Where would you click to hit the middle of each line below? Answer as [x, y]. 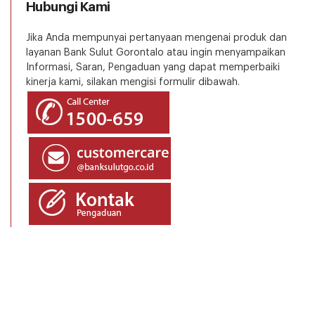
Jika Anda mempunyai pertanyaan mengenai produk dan [156, 38]
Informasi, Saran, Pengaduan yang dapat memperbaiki [153, 67]
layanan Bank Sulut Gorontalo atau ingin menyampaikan [155, 52]
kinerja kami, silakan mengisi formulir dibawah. [133, 82]
